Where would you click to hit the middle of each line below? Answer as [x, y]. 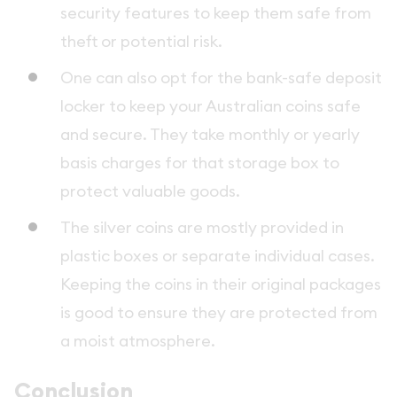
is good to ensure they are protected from [219, 312]
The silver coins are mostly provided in [202, 227]
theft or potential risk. [141, 41]
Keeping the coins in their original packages [221, 284]
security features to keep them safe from [216, 12]
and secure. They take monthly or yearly [210, 134]
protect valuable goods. [152, 191]
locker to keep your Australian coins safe [210, 105]
